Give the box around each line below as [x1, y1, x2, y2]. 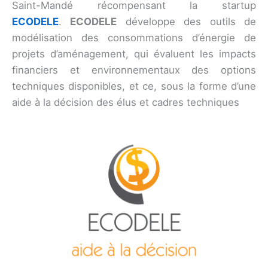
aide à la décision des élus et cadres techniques [12, 96, 239, 108]
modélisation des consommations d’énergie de [12, 31, 256, 44]
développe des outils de [117, 15, 257, 28]
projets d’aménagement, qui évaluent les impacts [12, 47, 256, 60]
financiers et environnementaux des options [12, 63, 256, 76]
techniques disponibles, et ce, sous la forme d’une [12, 80, 256, 92]
